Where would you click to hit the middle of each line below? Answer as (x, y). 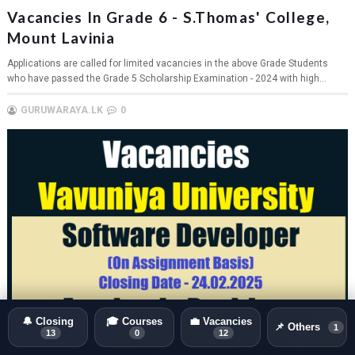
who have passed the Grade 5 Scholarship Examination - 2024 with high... (166, 79)
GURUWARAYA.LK (61, 111)
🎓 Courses (134, 321)
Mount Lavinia (61, 38)
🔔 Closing (48, 321)
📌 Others (299, 327)
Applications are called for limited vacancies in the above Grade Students (167, 64)
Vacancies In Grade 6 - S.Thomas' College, (168, 17)
